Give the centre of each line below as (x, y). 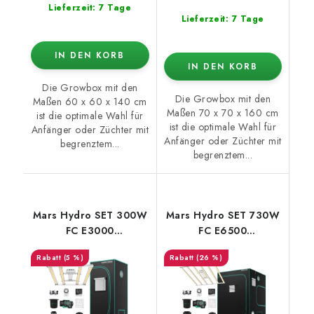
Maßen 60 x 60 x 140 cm (90, 101)
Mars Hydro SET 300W (90, 215)
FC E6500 (223, 230)
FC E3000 (90, 230)
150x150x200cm (223, 246)
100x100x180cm (90, 246)
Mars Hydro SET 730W (223, 215)
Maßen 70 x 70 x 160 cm (223, 112)
